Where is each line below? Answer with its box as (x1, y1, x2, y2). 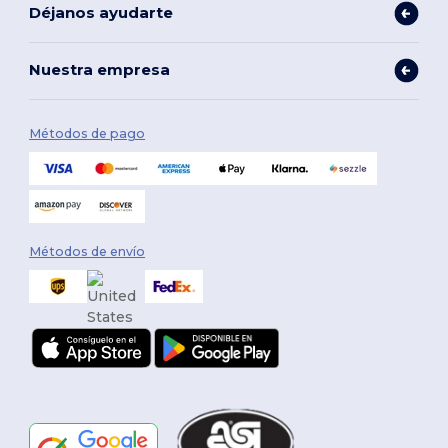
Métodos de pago (29, 125, 146, 141)
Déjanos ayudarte (29, 3, 174, 23)
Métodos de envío (29, 243, 146, 259)
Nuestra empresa (29, 60, 171, 80)
